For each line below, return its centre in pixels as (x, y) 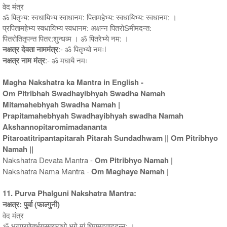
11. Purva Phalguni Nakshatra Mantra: (69, 193)
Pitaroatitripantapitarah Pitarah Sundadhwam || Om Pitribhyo (110, 138)
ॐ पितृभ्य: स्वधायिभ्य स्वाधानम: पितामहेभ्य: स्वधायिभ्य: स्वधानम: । (90, 17)
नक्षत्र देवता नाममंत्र (30, 49)
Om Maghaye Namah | (130, 171)
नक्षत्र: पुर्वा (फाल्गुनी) (31, 204)
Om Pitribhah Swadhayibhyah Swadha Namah (84, 93)
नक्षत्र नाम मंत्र (24, 60)
